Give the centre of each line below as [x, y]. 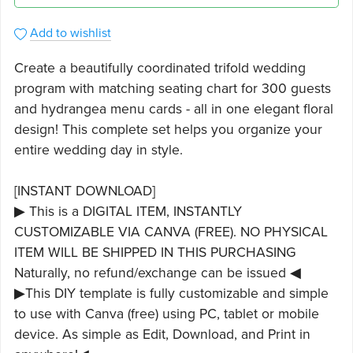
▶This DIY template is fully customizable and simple [171, 294]
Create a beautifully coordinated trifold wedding [160, 69]
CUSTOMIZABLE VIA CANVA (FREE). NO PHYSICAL [171, 232]
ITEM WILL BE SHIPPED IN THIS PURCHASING [155, 253]
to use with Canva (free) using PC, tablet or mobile [166, 314]
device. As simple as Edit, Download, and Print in [162, 335]
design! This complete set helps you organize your [168, 130]
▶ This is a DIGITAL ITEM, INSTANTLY [128, 212]
